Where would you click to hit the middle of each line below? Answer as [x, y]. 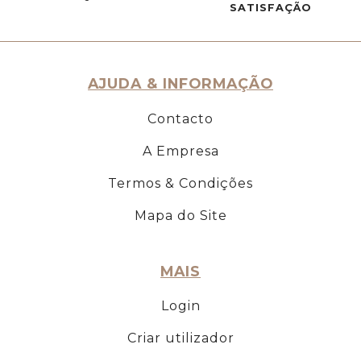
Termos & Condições [180, 183]
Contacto [180, 118]
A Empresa [180, 151]
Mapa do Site [180, 215]
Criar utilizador [180, 338]
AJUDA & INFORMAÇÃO [180, 84]
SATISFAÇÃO [271, 8]
